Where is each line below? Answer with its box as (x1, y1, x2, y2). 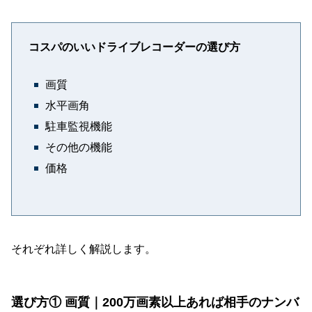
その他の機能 (45, 141, 112, 154)
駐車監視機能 (45, 120, 112, 133)
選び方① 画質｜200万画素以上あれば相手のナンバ (11, 295, 299, 310)
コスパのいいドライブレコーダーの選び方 (29, 41, 240, 54)
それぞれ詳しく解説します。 (11, 243, 156, 256)
